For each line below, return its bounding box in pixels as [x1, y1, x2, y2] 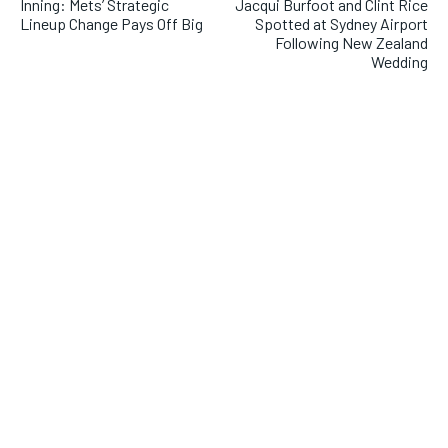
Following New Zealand [274, 33, 428, 53]
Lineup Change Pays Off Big [20, 14, 203, 34]
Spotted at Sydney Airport [254, 14, 428, 34]
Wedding [370, 52, 428, 72]
